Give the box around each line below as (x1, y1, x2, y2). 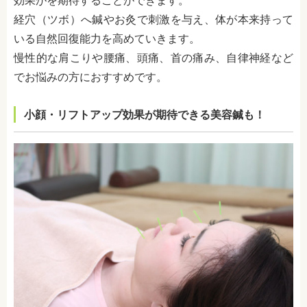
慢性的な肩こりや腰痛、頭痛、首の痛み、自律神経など (14, 51, 293, 65)
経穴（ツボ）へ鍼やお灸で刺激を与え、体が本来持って (14, 13, 293, 27)
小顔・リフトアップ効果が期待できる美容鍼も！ (24, 108, 265, 122)
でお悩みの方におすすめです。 (14, 71, 167, 84)
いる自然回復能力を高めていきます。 (14, 32, 200, 46)
